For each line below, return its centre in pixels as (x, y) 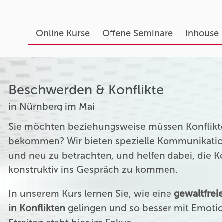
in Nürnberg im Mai (52, 106)
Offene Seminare (137, 33)
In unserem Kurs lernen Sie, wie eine (91, 194)
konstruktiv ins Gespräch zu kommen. (93, 169)
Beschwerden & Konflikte (86, 90)
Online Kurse (62, 33)
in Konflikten (37, 208)
